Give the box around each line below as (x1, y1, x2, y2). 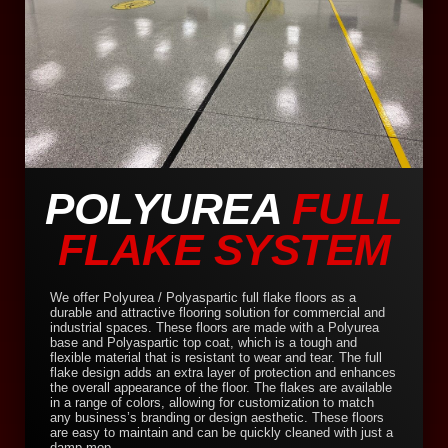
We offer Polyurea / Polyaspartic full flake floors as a (50, 290, 356, 306)
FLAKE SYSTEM (57, 225, 391, 275)
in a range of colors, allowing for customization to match (50, 395, 374, 411)
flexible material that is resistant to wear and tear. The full (50, 350, 382, 366)
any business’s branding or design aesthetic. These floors (50, 410, 384, 426)
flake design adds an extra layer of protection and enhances (50, 365, 396, 381)
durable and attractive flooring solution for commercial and (50, 305, 385, 321)
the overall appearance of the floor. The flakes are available (50, 380, 392, 396)
